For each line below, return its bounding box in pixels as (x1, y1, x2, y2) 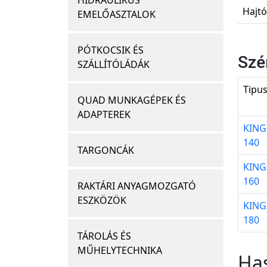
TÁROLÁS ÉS (77, 229, 131, 243)
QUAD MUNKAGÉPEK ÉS (77, 94, 186, 107)
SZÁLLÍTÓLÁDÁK (77, 58, 150, 72)
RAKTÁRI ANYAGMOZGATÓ (77, 179, 196, 193)
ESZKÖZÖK (77, 194, 126, 207)
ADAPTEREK (77, 108, 131, 122)
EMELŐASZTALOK (77, 8, 156, 21)
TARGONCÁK (77, 144, 134, 157)
